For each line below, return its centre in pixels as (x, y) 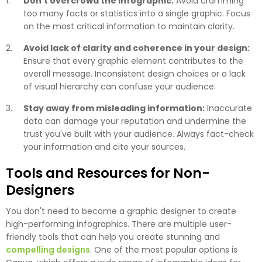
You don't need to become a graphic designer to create (121, 211)
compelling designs (48, 250)
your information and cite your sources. (104, 147)
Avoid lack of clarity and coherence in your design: (137, 48)
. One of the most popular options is (164, 250)
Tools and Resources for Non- (108, 173)
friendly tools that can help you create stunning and (113, 237)
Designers (40, 190)
